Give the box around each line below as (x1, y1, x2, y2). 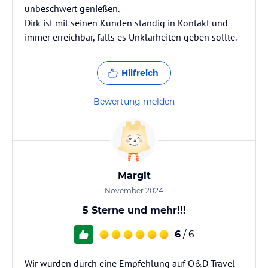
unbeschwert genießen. (25, 2, 120, 14)
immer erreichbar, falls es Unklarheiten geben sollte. (25, 31, 237, 43)
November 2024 (105, 186, 163, 195)
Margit (117, 170, 151, 181)
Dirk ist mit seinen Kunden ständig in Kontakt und (25, 17, 228, 29)
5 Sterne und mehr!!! (82, 205, 186, 216)
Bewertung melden (93, 96, 175, 107)
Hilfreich (121, 68, 159, 78)
